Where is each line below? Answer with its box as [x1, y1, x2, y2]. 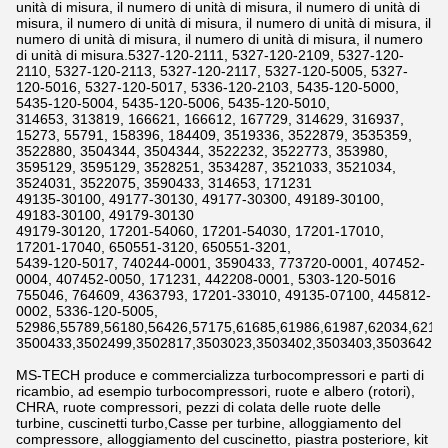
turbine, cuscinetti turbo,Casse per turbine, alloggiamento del [16, 415, 401, 431]
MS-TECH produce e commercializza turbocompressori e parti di [16, 367, 424, 383]
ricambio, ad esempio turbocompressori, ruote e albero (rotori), [16, 383, 415, 399]
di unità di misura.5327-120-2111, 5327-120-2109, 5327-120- [16, 47, 404, 63]
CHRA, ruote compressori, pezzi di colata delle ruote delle [16, 399, 381, 415]
